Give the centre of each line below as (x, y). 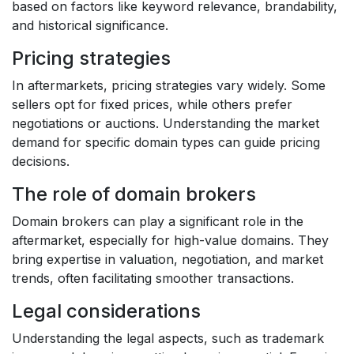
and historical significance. (90, 25)
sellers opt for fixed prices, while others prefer (152, 104)
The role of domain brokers (134, 194)
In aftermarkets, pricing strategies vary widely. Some (169, 85)
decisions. (41, 161)
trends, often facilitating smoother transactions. (153, 278)
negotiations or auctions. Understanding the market (166, 123)
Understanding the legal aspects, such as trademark (168, 338)
